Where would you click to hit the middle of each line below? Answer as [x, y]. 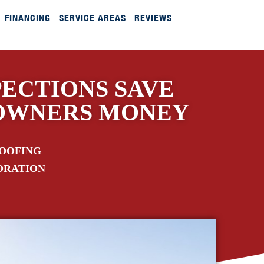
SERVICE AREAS [92, 18]
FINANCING [27, 18]
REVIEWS [153, 18]
